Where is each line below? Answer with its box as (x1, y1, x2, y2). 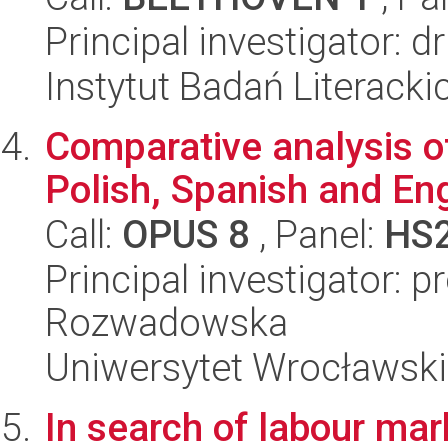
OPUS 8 (122, 212, 250, 257)
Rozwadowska (45, 300, 288, 345)
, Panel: (250, 212, 384, 257)
